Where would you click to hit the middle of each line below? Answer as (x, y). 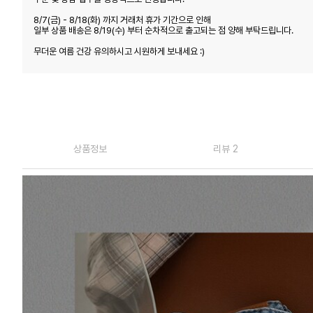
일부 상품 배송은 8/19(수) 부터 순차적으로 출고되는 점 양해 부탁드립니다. (163, 30)
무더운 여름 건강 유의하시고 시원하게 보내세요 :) (119, 51)
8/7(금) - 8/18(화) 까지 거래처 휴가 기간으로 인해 (122, 20)
